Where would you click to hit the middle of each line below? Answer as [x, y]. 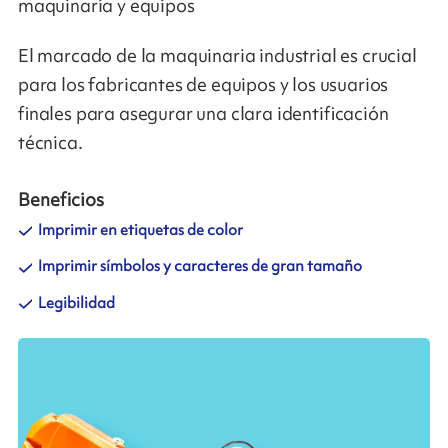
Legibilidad [76, 302]
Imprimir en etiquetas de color [140, 230]
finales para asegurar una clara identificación [203, 113]
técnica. [50, 142]
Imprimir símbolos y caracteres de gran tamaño [199, 266]
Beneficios [60, 199]
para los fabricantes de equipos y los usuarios [203, 84]
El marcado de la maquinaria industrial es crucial [217, 55]
